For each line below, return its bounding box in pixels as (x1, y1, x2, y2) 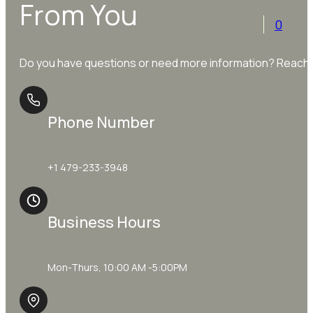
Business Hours (48, 212, 161, 233)
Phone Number (48, 111, 155, 133)
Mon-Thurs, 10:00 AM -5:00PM (48, 261, 187, 275)
